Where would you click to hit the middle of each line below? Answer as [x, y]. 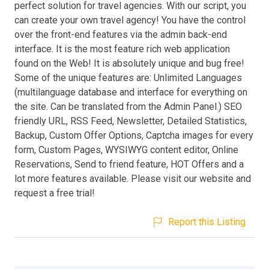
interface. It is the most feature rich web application [122, 49]
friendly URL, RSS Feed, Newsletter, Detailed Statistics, [131, 121]
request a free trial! [55, 193]
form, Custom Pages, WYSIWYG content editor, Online [126, 150]
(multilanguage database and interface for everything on [131, 92]
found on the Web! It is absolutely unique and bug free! [129, 63]
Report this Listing [207, 222]
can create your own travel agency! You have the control [130, 20]
